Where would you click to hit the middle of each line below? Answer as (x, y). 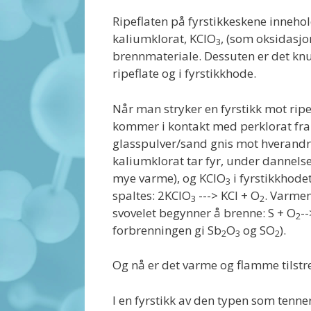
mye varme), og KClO (169, 178)
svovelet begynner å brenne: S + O (204, 212)
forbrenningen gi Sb (167, 230)
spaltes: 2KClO (152, 195)
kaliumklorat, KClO (164, 39)
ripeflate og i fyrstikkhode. (184, 73)
